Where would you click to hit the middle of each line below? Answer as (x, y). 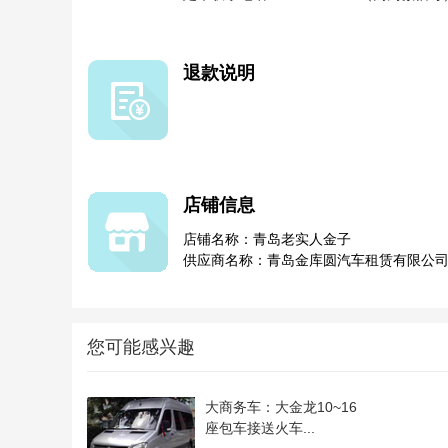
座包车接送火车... (260, 428)
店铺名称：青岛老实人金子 (267, 239)
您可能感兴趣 (141, 347)
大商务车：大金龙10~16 (281, 407)
